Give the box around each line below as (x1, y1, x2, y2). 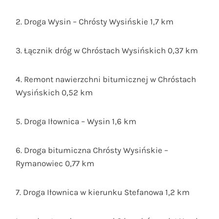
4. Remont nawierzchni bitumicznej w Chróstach (16, 74, 196, 84)
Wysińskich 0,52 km (16, 87, 93, 97)
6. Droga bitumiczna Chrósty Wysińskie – (16, 145, 168, 155)
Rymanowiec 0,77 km (16, 158, 94, 168)
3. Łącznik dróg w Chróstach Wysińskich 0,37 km (16, 45, 198, 55)
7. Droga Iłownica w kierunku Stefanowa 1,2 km (16, 187, 190, 197)
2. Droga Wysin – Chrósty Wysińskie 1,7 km (16, 16, 174, 26)
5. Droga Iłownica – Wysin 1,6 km (16, 116, 136, 126)
